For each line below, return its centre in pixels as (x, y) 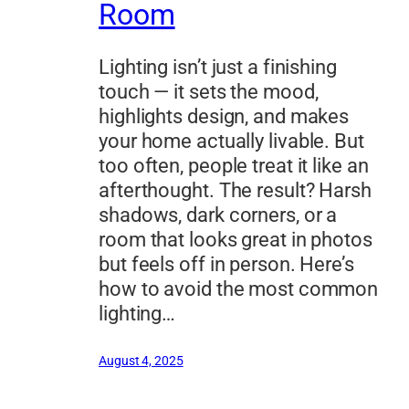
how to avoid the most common (239, 289)
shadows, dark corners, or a (218, 215)
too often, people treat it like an (234, 166)
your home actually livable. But (231, 142)
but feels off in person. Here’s (226, 265)
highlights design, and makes (224, 117)
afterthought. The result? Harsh (235, 191)
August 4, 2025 (141, 361)
